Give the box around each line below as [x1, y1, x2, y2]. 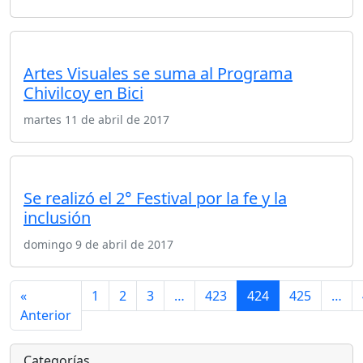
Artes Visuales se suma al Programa [23, 62, 293, 85]
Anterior [20, 306, 71, 325]
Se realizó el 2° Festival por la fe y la [23, 187, 287, 210]
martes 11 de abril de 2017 [23, 112, 169, 128]
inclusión [23, 207, 91, 229]
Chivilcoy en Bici [23, 82, 143, 105]
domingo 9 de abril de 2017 [23, 237, 173, 253]
